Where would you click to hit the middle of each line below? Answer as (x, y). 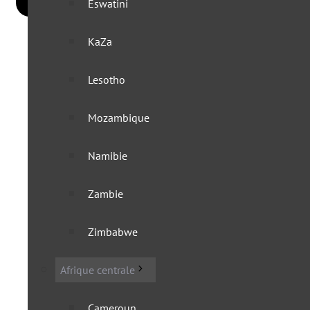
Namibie (108, 156)
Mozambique (119, 118)
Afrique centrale (98, 270)
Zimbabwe (113, 232)
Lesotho (107, 80)
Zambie (106, 194)
